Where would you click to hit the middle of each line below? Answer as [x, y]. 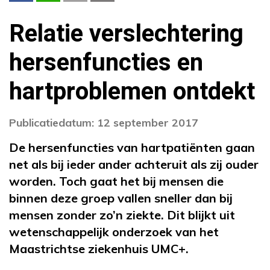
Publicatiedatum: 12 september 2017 [104, 122]
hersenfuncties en [106, 63]
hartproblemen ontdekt [132, 92]
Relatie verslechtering [126, 34]
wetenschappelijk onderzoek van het [114, 231]
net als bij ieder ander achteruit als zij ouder [134, 164]
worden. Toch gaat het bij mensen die [116, 181]
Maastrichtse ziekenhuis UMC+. [99, 248]
